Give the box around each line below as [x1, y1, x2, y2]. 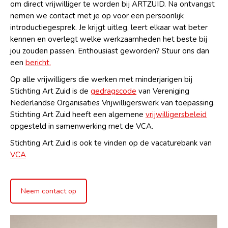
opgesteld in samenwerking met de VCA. [10, 121, 153, 132]
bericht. [25, 58, 51, 68]
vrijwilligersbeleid [146, 109, 207, 120]
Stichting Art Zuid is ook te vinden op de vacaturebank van [10, 138, 212, 149]
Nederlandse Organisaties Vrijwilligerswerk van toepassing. [10, 98, 215, 108]
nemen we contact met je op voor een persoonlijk [10, 11, 184, 21]
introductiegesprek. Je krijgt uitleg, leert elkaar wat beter [10, 22, 208, 33]
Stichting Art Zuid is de [10, 86, 91, 97]
